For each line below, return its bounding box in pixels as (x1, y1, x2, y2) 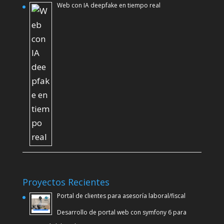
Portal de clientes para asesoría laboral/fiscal (56, 191, 185, 200)
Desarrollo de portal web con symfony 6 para (56, 207, 186, 216)
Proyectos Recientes (22, 175, 109, 188)
